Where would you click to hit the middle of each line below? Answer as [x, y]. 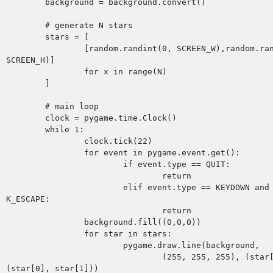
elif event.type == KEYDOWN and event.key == [64, 188]
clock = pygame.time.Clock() [25, 118]
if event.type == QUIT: [64, 165]
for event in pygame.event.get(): [45, 153]
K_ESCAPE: [28, 199]
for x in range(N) [45, 72]
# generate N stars [25, 26]
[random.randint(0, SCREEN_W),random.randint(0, [45, 49]
